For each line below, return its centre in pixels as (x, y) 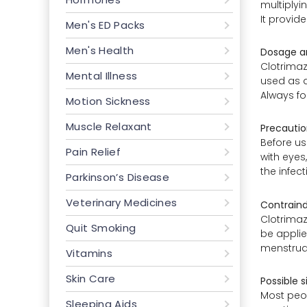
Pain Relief (94, 152)
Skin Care (91, 279)
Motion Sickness (108, 101)
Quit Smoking (101, 228)
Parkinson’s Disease (118, 177)
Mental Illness (102, 76)
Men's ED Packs (106, 25)
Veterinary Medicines (122, 202)
